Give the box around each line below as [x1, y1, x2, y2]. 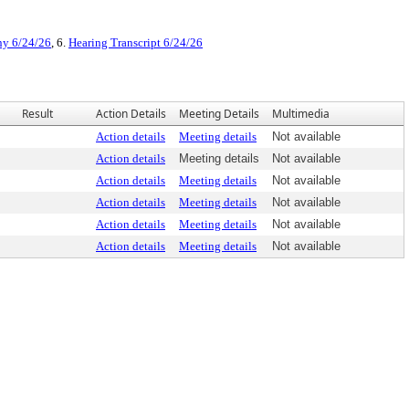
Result [22, 106, 53, 121]
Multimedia [272, 106, 330, 121]
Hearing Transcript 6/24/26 [68, 36, 203, 49]
